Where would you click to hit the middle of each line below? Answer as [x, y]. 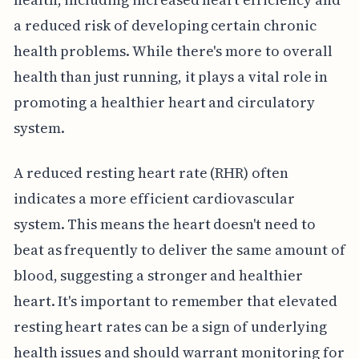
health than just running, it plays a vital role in [171, 76]
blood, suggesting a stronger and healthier [158, 275]
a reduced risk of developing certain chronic [165, 25]
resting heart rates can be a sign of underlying [170, 326]
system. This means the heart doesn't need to [164, 224]
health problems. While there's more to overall [173, 50]
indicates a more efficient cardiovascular [154, 198]
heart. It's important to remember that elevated [175, 301]
